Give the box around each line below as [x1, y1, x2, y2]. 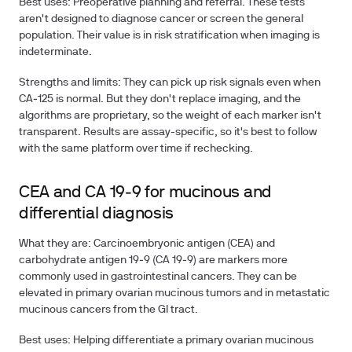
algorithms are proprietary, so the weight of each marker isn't [19, 111, 321, 121]
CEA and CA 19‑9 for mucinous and [19, 185, 272, 200]
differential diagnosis [19, 207, 174, 222]
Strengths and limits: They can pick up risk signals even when [19, 78, 321, 88]
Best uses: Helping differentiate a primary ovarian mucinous [19, 335, 313, 346]
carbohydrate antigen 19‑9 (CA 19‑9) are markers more [19, 255, 288, 266]
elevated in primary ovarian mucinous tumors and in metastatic [19, 288, 330, 299]
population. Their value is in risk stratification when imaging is [19, 31, 320, 41]
